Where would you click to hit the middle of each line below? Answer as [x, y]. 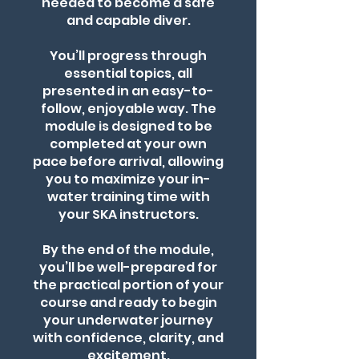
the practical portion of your [128, 285]
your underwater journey [128, 320]
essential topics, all [128, 73]
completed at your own [128, 144]
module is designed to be [128, 126]
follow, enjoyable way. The [128, 109]
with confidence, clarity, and [128, 338]
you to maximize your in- [128, 179]
